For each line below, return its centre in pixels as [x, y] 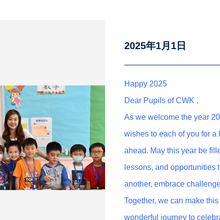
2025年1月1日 [155, 46]
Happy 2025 [148, 84]
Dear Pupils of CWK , [162, 100]
